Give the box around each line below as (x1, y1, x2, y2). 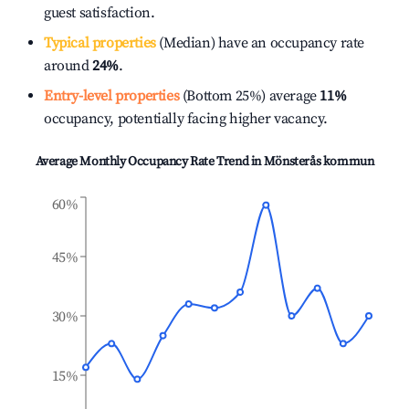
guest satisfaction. (44, 4, 155, 22)
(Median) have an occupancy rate (155, 34, 365, 52)
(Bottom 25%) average (179, 87, 317, 105)
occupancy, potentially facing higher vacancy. (44, 110, 329, 128)
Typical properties (44, 34, 156, 52)
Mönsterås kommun (263, 153, 374, 170)
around (44, 57, 93, 75)
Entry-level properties (44, 87, 180, 105)
